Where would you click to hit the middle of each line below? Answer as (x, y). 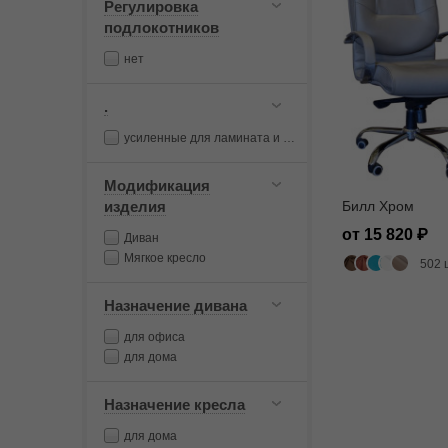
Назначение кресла (174, 404)
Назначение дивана (175, 305)
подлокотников (161, 27)
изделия (135, 206)
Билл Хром (378, 206)
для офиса (154, 337)
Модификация (157, 185)
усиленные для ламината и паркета (203, 138)
